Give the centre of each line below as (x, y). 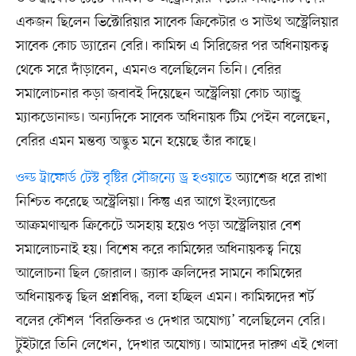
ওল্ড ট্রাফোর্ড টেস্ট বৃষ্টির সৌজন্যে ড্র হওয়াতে (124, 178)
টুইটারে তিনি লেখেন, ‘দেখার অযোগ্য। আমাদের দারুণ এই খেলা (176, 344)
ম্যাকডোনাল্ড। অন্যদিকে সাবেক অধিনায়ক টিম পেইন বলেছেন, (173, 117)
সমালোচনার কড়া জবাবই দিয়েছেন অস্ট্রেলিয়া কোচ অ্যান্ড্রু (158, 93)
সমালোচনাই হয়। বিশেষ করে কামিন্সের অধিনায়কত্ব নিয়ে (158, 249)
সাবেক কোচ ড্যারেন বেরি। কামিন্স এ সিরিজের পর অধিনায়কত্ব (172, 46)
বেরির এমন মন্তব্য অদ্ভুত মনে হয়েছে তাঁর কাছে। (136, 141)
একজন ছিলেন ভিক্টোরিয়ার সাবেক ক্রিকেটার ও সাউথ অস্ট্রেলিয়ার (177, 22)
